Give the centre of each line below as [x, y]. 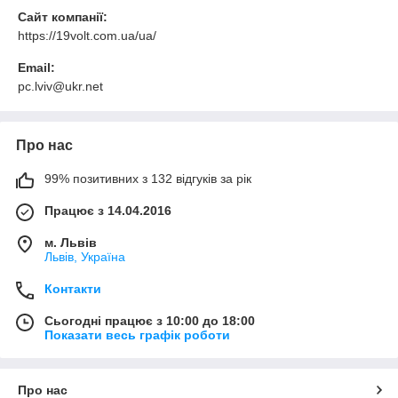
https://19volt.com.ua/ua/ [87, 36]
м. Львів [71, 243]
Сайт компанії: [63, 17]
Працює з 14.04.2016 [108, 211]
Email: [36, 68]
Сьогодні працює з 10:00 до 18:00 [150, 321]
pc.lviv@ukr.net [60, 86]
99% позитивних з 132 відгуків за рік [148, 179]
